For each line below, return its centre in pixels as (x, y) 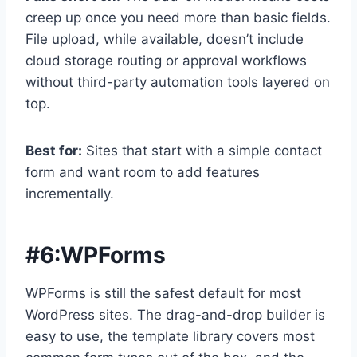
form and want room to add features (143, 173)
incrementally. (70, 194)
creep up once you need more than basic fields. (178, 18)
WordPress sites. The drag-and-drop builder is (175, 315)
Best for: (54, 151)
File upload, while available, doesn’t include (165, 39)
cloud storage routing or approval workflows (166, 61)
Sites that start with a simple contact (202, 151)
